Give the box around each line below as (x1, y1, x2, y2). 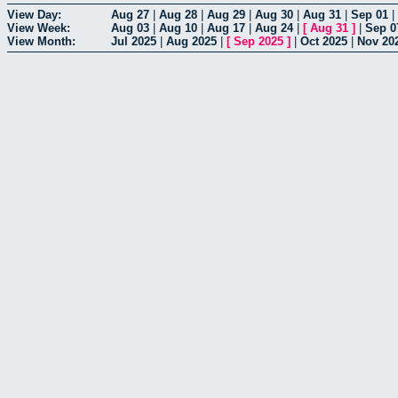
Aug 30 (255, 7, 293, 21)
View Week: (7, 20, 70, 35)
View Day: (7, 7, 61, 21)
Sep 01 (351, 7, 388, 21)
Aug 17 (207, 20, 245, 35)
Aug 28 (159, 7, 197, 21)
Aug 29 (207, 7, 245, 21)
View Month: (7, 34, 76, 48)
